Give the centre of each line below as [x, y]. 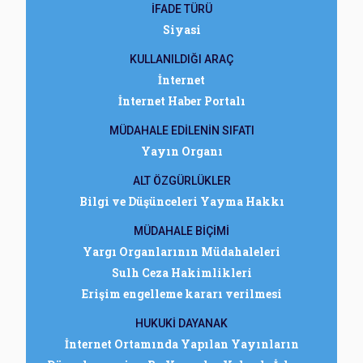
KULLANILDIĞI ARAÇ [181, 59]
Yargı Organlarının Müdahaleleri [181, 252]
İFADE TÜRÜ [181, 9]
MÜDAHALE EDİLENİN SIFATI [181, 130]
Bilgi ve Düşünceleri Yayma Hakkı [181, 201]
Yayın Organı [181, 151]
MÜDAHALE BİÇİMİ [181, 231]
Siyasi [181, 30]
